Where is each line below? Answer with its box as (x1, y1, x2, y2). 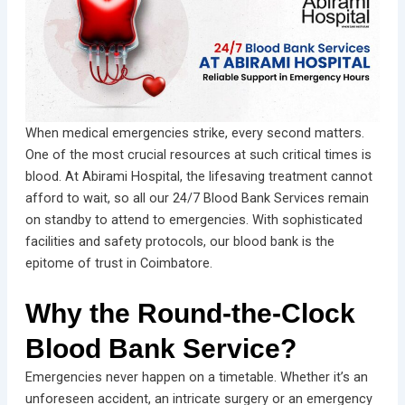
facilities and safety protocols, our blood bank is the (24, 233, 334, 250)
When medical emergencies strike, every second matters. (24, 125, 364, 142)
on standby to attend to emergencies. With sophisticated (24, 212, 363, 229)
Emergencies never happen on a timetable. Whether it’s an (24, 368, 368, 385)
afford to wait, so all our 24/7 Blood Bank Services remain (24, 190, 369, 207)
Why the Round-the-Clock (24, 297, 355, 328)
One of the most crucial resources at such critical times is (24, 146, 372, 164)
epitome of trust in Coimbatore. (24, 255, 212, 272)
